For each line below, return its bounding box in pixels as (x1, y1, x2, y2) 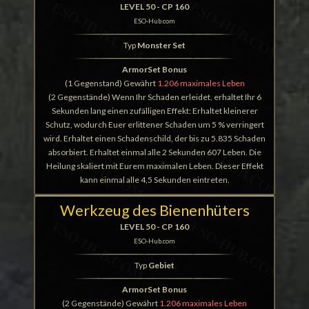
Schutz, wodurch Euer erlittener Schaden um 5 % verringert (45, 119, 264, 130)
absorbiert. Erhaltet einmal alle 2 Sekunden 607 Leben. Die (48, 147, 261, 157)
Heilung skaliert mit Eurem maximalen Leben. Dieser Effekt (46, 161, 263, 171)
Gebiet (148, 260, 175, 270)
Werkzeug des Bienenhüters (59, 201, 250, 219)
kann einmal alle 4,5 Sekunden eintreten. (79, 175, 230, 185)
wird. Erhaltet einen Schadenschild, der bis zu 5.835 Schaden (43, 133, 266, 143)
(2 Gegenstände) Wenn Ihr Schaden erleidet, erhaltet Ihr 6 (48, 92, 261, 102)
